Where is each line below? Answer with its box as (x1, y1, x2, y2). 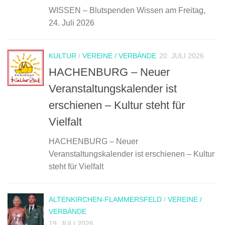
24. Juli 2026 (49, 18, 94, 27)
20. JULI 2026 (159, 51, 204, 60)
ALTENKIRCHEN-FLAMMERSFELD (49, 195, 162, 204)
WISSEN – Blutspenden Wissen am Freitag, (49, 6, 205, 15)
